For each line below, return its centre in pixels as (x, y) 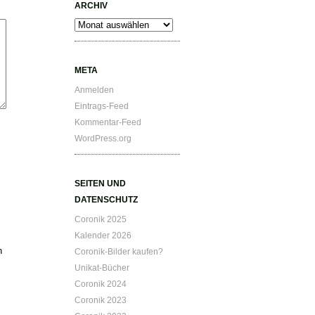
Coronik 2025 (101, 219)
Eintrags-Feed (102, 106)
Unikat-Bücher (102, 268)
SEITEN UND (101, 184)
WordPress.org (103, 139)
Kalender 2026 (103, 236)
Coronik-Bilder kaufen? (119, 252)
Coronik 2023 (101, 300)
